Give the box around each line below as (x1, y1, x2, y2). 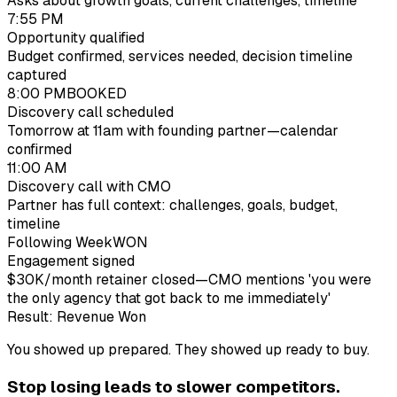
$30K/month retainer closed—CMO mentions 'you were (7, 270, 371, 290)
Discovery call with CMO (7, 177, 171, 197)
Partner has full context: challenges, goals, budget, (7, 196, 338, 215)
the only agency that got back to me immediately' (7, 289, 331, 308)
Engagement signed (7, 252, 135, 271)
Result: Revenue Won (7, 307, 146, 327)
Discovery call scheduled (7, 103, 174, 122)
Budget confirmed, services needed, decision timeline (7, 47, 353, 66)
